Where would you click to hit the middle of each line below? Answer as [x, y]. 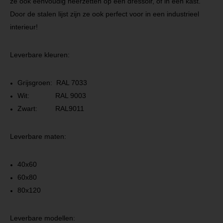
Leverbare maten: [38, 136]
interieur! [24, 27]
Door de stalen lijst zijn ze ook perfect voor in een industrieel [105, 14]
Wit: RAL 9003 [52, 96]
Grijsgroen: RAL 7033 [52, 83]
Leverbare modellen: [43, 218]
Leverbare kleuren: [40, 55]
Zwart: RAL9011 [51, 109]
